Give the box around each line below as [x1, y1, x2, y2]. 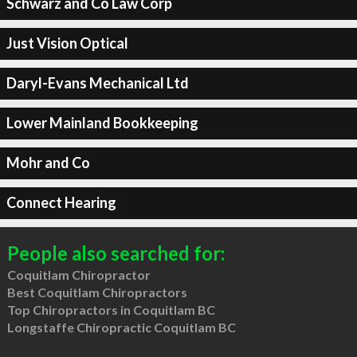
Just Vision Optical [6, 34, 128, 52]
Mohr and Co [6, 154, 90, 171]
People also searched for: [6, 241, 225, 265]
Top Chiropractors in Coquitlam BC [6, 301, 215, 317]
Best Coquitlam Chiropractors [6, 284, 187, 300]
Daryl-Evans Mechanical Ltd [6, 74, 189, 92]
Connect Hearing [6, 194, 116, 211]
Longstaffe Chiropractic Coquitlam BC [6, 319, 236, 335]
